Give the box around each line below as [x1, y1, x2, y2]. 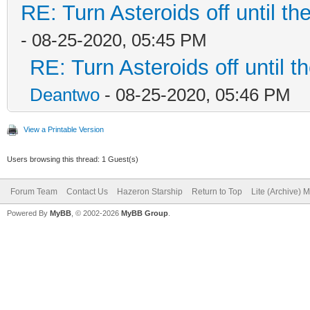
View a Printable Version [24, 125, 104, 134]
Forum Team [10, 186, 57, 197]
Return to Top [192, 186, 242, 197]
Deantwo [30, 84, 100, 105]
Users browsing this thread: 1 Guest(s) [7, 154, 138, 163]
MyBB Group [121, 208, 168, 217]
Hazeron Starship [117, 186, 183, 197]
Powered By [7, 208, 50, 217]
